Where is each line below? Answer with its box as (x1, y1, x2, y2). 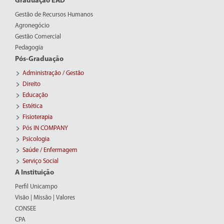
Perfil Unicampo (15, 183, 57, 190)
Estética (22, 103, 42, 109)
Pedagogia (15, 44, 43, 51)
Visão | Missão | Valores (15, 194, 75, 201)
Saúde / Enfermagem (22, 147, 77, 153)
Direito (22, 81, 40, 87)
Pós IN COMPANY (22, 125, 68, 131)
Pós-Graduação (15, 55, 63, 63)
